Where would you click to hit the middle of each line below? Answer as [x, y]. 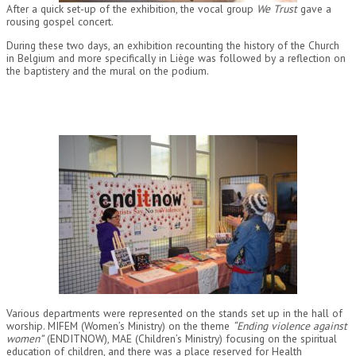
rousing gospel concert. [60, 22]
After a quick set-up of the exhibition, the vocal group [132, 9]
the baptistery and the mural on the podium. [108, 70]
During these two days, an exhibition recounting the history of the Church [173, 45]
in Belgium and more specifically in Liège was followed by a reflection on [176, 58]
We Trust [277, 9]
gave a [314, 9]
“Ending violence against [290, 325]
